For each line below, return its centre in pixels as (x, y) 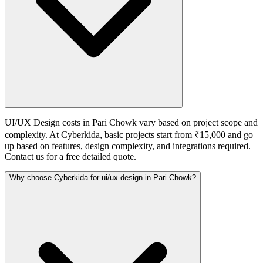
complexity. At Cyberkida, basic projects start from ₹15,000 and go (129, 134)
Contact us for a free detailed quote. (70, 156)
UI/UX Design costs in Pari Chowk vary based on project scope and (131, 122)
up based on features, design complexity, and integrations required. (128, 146)
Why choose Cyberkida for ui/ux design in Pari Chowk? (103, 177)
